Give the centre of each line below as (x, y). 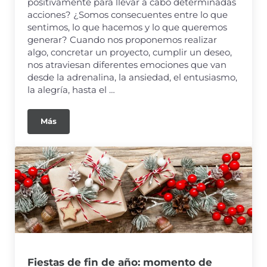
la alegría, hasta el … (72, 89)
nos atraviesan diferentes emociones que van (127, 64)
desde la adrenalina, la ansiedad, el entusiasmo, (133, 77)
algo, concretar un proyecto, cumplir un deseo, (130, 52)
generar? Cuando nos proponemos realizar (122, 39)
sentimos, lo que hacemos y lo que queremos (128, 27)
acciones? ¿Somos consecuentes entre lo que (128, 14)
